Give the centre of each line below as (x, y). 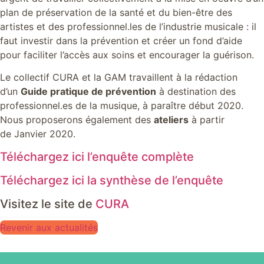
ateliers (171, 120)
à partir (207, 120)
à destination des (196, 92)
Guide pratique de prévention (88, 92)
